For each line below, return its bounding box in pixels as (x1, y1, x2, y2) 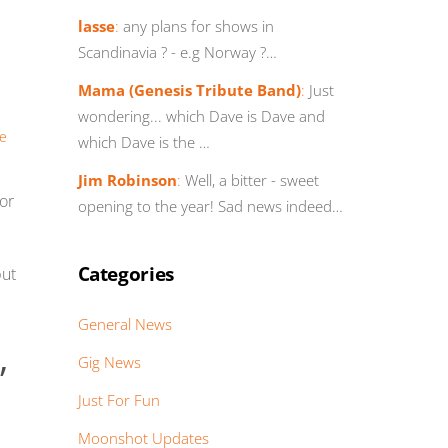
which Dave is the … (77, 131, 210, 152)
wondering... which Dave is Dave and (77, 105, 325, 126)
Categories (77, 260, 174, 287)
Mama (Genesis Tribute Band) (77, 79, 301, 100)
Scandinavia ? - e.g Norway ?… (77, 41, 277, 62)
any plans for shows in (118, 15, 274, 36)
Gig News (77, 351, 141, 372)
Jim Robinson (77, 169, 177, 190)
